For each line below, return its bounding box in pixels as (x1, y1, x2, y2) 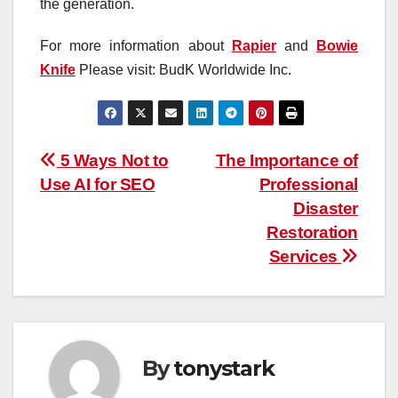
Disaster (293, 198, 358, 218)
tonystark (173, 355, 275, 382)
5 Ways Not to (56, 150, 169, 170)
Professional (259, 174, 358, 194)
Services (268, 246, 342, 266)
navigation (39, 185, 183, 220)
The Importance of (215, 150, 358, 170)
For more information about (40, 37, 232, 53)
